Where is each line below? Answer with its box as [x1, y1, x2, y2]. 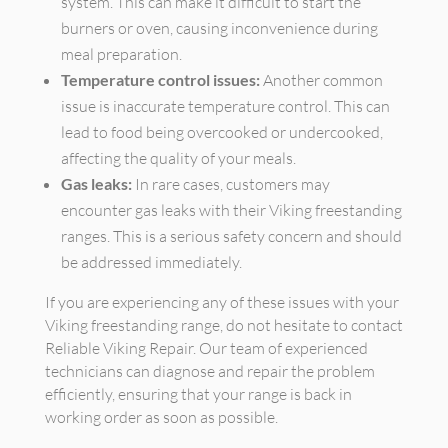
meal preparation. [60, 44, 182, 64]
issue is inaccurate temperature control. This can [60, 96, 390, 116]
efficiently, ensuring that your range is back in [44, 384, 352, 404]
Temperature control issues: [60, 70, 260, 89]
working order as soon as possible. [44, 407, 278, 427]
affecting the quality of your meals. [60, 148, 296, 168]
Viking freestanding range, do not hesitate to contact [44, 315, 403, 335]
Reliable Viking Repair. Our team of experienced [44, 338, 368, 358]
